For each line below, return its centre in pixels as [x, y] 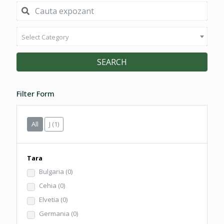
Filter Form [35, 93]
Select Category [45, 36]
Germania [55, 213]
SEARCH [112, 62]
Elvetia [50, 199]
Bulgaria [52, 171]
